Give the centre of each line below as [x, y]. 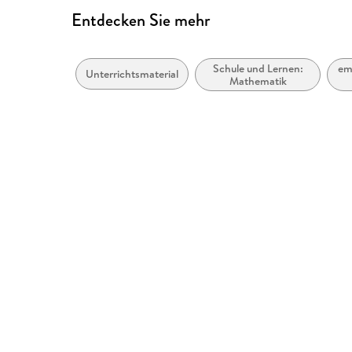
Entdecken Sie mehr [141, 20]
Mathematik [258, 81]
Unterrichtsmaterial [132, 74]
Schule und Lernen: [258, 69]
